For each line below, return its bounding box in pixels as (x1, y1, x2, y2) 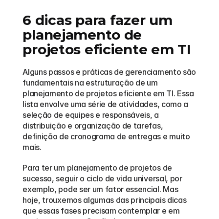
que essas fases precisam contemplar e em (22, 206, 180, 216)
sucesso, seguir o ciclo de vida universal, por (22, 174, 182, 183)
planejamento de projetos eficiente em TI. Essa (22, 88, 194, 98)
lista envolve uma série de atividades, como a (22, 99, 188, 109)
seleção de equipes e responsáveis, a (22, 110, 159, 120)
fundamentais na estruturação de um (22, 78, 158, 88)
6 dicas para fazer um (22, 12, 173, 28)
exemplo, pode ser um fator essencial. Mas (22, 184, 178, 194)
